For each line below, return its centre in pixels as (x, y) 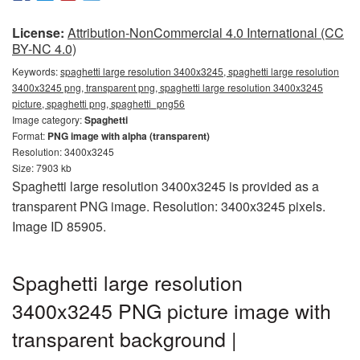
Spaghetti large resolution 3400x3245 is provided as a (166, 186)
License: (38, 32)
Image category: (48, 119)
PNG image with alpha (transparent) (129, 135)
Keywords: (36, 71)
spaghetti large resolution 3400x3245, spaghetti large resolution (200, 71)
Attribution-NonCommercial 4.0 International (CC (206, 32)
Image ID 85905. (59, 226)
